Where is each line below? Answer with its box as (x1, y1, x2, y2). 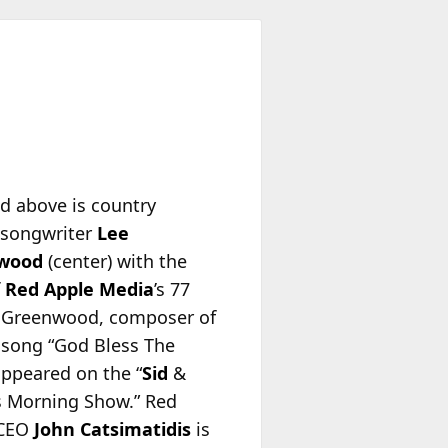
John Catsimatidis (34, 417, 192, 442)
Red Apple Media (5, 277, 155, 302)
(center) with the (43, 249, 188, 274)
